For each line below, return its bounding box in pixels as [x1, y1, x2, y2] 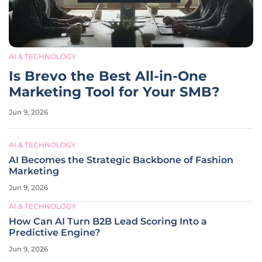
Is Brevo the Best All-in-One [9, 68, 207, 84]
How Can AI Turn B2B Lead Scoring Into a [9, 216, 207, 227]
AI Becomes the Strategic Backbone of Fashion [9, 154, 233, 166]
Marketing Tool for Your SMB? [9, 84, 220, 100]
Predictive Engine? [9, 227, 100, 238]
